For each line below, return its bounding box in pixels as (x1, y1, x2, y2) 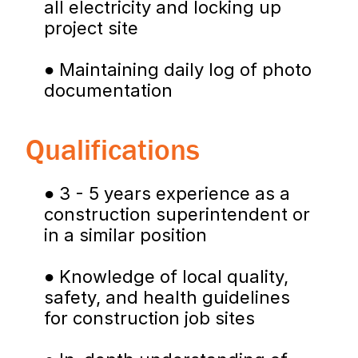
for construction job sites (44, 308, 255, 328)
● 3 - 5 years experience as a (44, 183, 290, 204)
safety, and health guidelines (44, 287, 290, 308)
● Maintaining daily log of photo (44, 59, 312, 80)
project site (44, 18, 138, 38)
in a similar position (44, 225, 207, 245)
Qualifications (26, 132, 200, 166)
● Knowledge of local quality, (44, 266, 288, 287)
